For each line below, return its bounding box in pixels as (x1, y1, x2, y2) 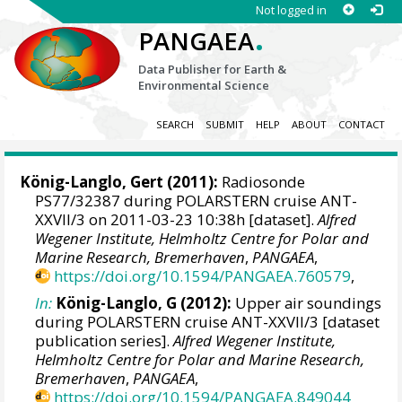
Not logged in (255, 2, 327, 18)
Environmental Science (138, 77, 270, 93)
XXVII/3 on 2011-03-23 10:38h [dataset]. (35, 209, 319, 231)
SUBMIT (205, 118, 244, 132)
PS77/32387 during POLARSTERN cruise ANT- (35, 190, 358, 212)
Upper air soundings (232, 292, 382, 313)
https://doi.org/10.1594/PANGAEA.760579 (54, 266, 352, 287)
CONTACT (337, 118, 385, 132)
